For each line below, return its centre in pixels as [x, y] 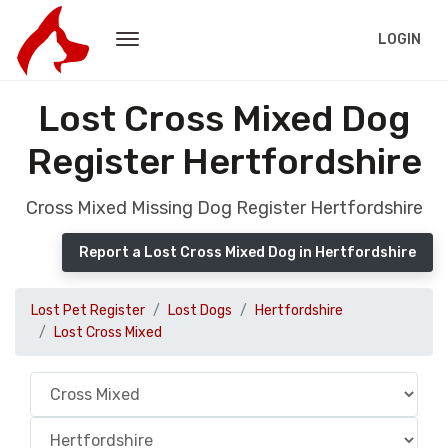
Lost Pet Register [88, 310]
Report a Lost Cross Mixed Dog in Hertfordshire [247, 252]
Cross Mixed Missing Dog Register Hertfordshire [224, 208]
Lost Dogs [200, 310]
